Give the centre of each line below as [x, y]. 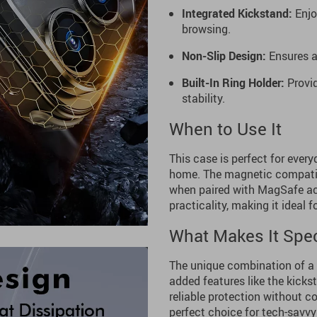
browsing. [206, 29]
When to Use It [225, 129]
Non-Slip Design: [224, 56]
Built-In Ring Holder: [233, 83]
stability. [203, 98]
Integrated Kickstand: [237, 13]
